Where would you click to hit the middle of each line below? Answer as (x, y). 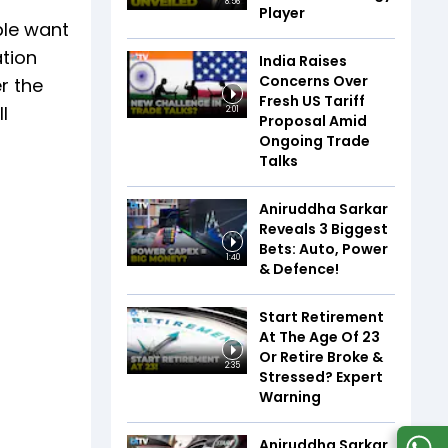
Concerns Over (313, 80)
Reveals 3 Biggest (323, 228)
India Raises (303, 60)
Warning (290, 396)
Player (282, 12)
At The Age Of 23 (319, 336)
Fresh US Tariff (312, 100)
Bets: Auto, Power (323, 248)
